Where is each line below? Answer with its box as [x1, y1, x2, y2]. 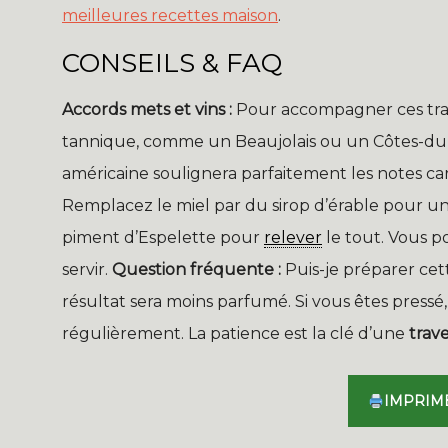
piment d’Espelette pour [62, 228, 264, 248]
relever [264, 228, 322, 248]
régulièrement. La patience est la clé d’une [62, 324, 409, 344]
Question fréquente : [112, 260, 281, 280]
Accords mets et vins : [62, 100, 232, 120]
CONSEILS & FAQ [62, 47, 282, 80]
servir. [62, 260, 112, 280]
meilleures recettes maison [62, 6, 278, 26]
